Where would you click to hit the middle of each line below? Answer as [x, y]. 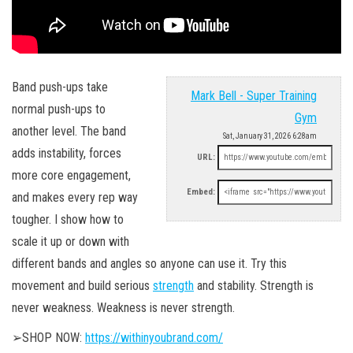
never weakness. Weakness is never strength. [123, 307]
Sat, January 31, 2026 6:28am [270, 136]
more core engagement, [71, 175]
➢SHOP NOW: [48, 337]
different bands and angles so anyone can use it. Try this [149, 263]
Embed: [201, 191]
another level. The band [69, 131]
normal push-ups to [59, 109]
